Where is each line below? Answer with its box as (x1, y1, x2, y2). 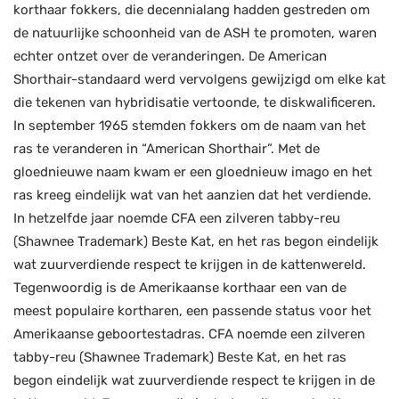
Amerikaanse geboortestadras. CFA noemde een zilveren (13, 326, 365, 342)
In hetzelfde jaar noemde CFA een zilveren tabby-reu (13, 210, 340, 226)
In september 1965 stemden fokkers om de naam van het (13, 118, 366, 134)
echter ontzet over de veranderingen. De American (13, 48, 327, 64)
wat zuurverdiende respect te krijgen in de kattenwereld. (13, 256, 366, 273)
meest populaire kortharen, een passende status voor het (13, 303, 371, 319)
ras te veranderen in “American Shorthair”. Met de (13, 141, 320, 157)
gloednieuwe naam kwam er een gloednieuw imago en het (13, 164, 372, 180)
